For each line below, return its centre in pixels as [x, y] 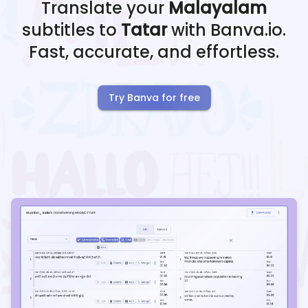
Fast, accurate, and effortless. [154, 52]
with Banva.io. [227, 30]
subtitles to [71, 30]
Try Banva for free [154, 98]
